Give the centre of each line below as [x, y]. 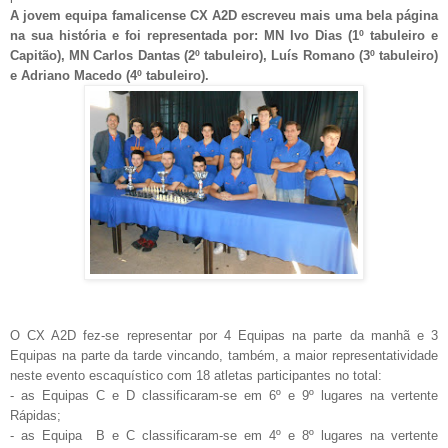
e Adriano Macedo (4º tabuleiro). [109, 75]
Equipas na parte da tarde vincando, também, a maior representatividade [224, 355]
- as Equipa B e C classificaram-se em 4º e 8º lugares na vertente [224, 435]
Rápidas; [35, 415]
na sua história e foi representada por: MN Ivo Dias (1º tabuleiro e [224, 35]
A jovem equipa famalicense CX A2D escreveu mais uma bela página [224, 15]
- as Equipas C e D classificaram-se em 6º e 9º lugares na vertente [224, 395]
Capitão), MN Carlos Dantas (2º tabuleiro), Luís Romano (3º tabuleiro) [224, 55]
